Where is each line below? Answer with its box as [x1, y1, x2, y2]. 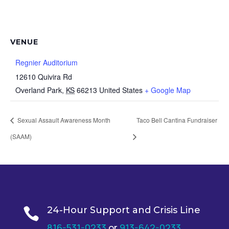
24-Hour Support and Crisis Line [47, 204, 200, 216]
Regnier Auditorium [15, 57, 78, 68]
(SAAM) [10, 131, 32, 141]
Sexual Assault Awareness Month [16, 116, 110, 125]
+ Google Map [145, 85, 191, 96]
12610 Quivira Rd [15, 72, 72, 82]
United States [99, 85, 143, 96]
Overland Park [15, 85, 62, 96]
